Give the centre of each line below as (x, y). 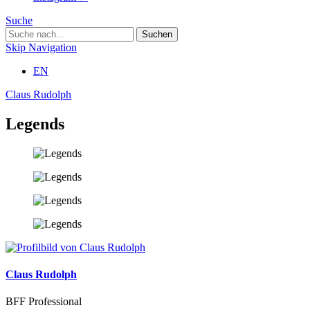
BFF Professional (44, 302)
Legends (35, 124)
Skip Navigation (41, 47)
